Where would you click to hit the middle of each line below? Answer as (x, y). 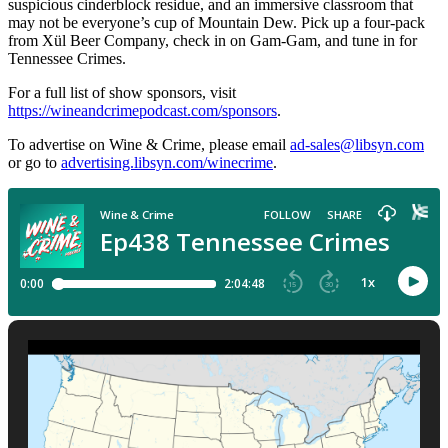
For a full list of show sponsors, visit (122, 92)
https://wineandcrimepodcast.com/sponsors (142, 110)
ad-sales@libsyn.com (357, 144)
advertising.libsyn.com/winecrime (167, 162)
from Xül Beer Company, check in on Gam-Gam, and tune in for (212, 40)
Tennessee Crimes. (67, 58)
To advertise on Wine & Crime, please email (149, 144)
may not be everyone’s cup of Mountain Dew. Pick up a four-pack (216, 22)
